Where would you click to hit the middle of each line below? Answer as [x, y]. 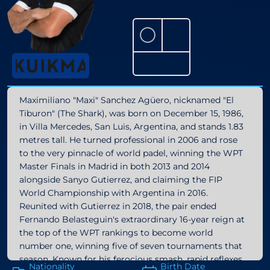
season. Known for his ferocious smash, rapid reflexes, [132, 259]
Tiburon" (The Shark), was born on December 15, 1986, [131, 113]
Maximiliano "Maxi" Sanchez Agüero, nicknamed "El [127, 100]
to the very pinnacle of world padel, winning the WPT [131, 153]
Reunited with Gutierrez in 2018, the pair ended [118, 206]
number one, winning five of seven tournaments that [131, 246]
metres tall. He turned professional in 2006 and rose [128, 140]
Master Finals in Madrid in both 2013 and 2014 [115, 166]
